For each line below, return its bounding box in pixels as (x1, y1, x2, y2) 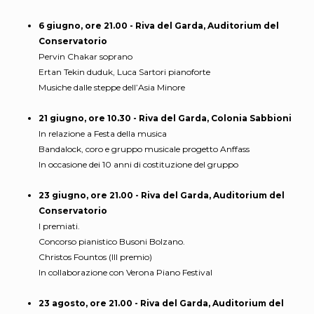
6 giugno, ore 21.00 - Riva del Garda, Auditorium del (39, 20, 279, 32)
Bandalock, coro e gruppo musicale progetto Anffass (39, 144, 250, 155)
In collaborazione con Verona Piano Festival (39, 267, 212, 278)
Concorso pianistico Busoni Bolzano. (39, 236, 185, 247)
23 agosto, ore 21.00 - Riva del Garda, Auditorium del (39, 298, 284, 309)
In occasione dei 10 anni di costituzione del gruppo (39, 159, 238, 170)
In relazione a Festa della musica (39, 128, 167, 139)
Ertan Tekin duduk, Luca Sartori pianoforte (39, 67, 210, 78)
